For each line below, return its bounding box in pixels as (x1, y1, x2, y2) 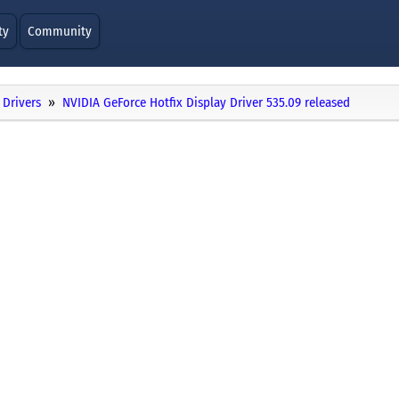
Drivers (3, 94, 41, 111)
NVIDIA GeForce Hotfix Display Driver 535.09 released (62, 94, 350, 111)
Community (28, 23, 93, 39)
